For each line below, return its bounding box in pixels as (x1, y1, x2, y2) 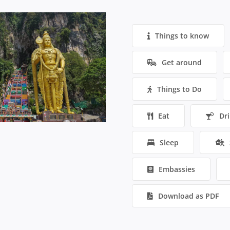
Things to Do (157, 84, 202, 94)
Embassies (159, 164, 196, 175)
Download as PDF (158, 191, 219, 201)
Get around (162, 57, 202, 68)
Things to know (155, 31, 209, 41)
